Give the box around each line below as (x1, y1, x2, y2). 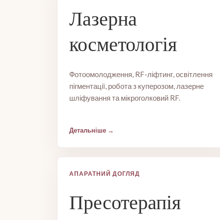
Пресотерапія (69, 190, 181, 215)
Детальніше (69, 126, 106, 134)
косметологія (69, 32, 177, 56)
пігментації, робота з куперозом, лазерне (69, 82, 204, 90)
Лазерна (69, 6, 137, 31)
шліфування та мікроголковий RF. (69, 93, 180, 102)
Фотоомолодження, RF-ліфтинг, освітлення (69, 70, 213, 79)
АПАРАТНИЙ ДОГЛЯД (69, 170, 140, 177)
